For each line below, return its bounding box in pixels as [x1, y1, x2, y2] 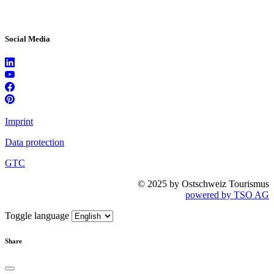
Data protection [5, 137, 64, 148]
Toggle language [5, 210, 69, 221]
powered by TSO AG [185, 190, 269, 201]
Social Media [5, 34, 50, 44]
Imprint [5, 116, 33, 127]
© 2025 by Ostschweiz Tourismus [138, 179, 269, 190]
